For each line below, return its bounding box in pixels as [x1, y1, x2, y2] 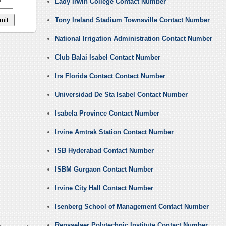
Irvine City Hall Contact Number [54, 184, 153, 192]
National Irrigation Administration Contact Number [54, 35, 212, 43]
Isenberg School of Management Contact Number [54, 203, 209, 211]
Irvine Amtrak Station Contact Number [54, 128, 174, 136]
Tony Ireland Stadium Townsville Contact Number [54, 16, 210, 24]
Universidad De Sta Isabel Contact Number [54, 91, 188, 99]
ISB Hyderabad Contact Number [54, 147, 154, 155]
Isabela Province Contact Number [54, 109, 159, 118]
